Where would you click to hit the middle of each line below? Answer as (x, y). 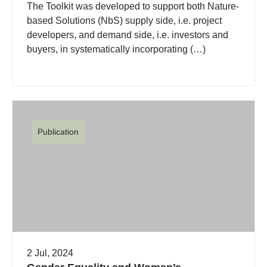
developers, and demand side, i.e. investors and (128, 35)
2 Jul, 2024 (50, 253)
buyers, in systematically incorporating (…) (116, 49)
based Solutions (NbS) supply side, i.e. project (124, 21)
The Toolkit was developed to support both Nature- (133, 7)
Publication (58, 132)
